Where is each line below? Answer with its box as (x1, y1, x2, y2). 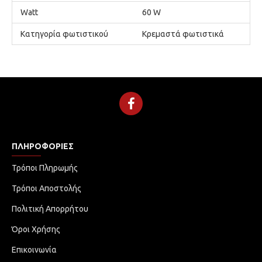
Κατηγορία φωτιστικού (20, 29, 108, 39)
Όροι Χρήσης (12, 225, 60, 234)
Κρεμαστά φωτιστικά (142, 29, 224, 39)
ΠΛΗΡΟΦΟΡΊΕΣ (12, 142, 74, 151)
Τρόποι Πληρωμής (12, 163, 78, 173)
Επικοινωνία (12, 245, 57, 254)
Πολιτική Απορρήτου (12, 204, 88, 213)
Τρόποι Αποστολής (12, 184, 81, 193)
